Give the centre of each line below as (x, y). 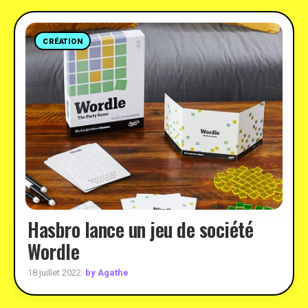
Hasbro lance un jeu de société (140, 229)
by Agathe (107, 272)
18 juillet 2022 (54, 273)
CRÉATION (63, 42)
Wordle (53, 251)
